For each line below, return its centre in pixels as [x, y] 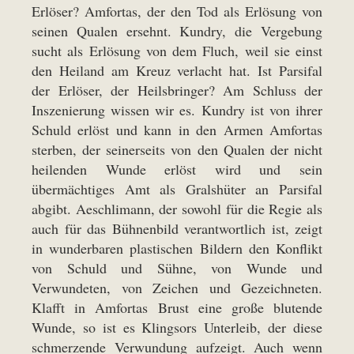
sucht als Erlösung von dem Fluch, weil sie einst [177, 51]
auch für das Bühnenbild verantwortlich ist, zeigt [177, 229]
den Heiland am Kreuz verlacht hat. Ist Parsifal [177, 71]
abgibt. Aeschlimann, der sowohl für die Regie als [177, 209]
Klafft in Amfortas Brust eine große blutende [177, 308]
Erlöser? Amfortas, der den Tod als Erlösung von [177, 11]
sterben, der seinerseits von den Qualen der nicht [177, 150]
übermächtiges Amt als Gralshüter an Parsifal [177, 189]
